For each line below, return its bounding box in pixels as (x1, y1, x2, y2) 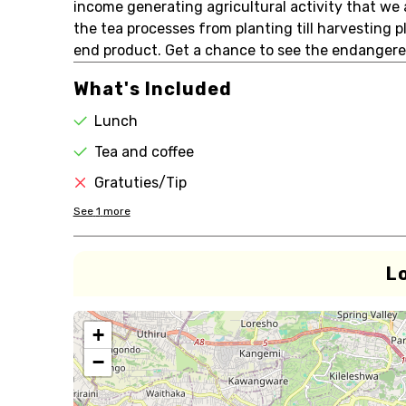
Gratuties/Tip (93, 174, 187, 191)
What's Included (72, 78, 232, 100)
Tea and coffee (93, 143, 194, 160)
